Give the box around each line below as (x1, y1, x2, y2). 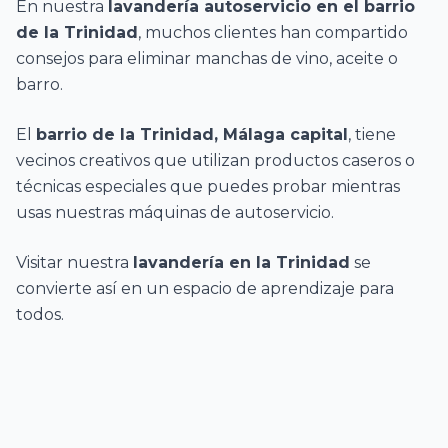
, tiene (348, 125, 396, 144)
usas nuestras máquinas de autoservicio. (16, 203, 334, 222)
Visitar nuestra (16, 253, 133, 272)
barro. (16, 75, 63, 94)
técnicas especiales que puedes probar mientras (16, 177, 400, 196)
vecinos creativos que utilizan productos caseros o (16, 151, 415, 170)
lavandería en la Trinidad (133, 253, 350, 272)
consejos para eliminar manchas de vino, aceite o (16, 49, 398, 68)
